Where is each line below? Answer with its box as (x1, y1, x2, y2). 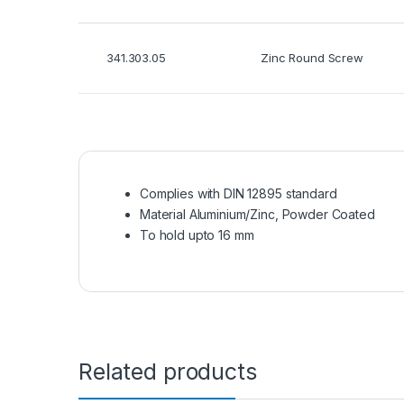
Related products (78, 357, 257, 385)
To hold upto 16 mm (140, 226, 254, 243)
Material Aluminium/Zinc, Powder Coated (140, 206, 375, 222)
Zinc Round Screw (261, 50, 363, 65)
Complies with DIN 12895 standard (140, 185, 337, 201)
